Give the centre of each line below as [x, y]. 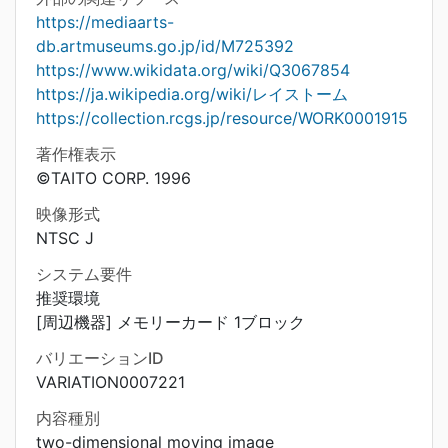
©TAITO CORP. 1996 [113, 178]
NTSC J [65, 238]
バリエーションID [100, 358]
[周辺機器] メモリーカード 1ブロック [170, 322]
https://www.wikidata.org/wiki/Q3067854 [193, 70]
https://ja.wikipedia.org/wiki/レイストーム [192, 94]
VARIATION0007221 [110, 382]
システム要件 [84, 274]
